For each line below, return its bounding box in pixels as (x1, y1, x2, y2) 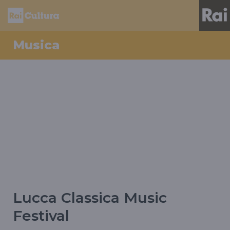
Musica (13, 37, 60, 52)
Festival (13, 207, 69, 224)
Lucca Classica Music (13, 189, 167, 206)
